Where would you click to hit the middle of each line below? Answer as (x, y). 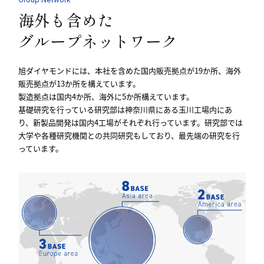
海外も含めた (66, 20)
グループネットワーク (98, 42)
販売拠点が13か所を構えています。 (80, 83)
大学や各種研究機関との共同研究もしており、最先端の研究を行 (129, 135)
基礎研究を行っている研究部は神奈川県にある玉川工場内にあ (126, 109)
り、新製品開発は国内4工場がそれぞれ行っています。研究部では (131, 122)
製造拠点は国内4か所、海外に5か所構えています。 (106, 96)
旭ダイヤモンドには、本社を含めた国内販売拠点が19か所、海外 (130, 70)
